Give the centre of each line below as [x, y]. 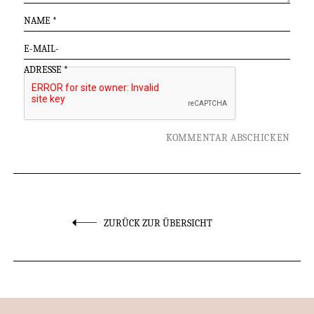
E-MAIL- [41, 48]
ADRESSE [43, 69]
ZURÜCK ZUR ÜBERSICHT [157, 223]
